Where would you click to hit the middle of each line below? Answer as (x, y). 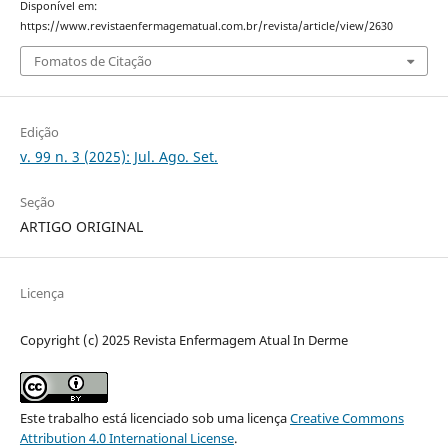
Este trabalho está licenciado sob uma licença (154, 418)
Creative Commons (346, 418)
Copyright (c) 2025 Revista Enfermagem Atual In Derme (183, 340)
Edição (39, 132)
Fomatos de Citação (92, 61)
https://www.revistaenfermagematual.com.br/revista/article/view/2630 (206, 25)
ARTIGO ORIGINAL (81, 227)
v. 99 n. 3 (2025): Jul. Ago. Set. (118, 157)
